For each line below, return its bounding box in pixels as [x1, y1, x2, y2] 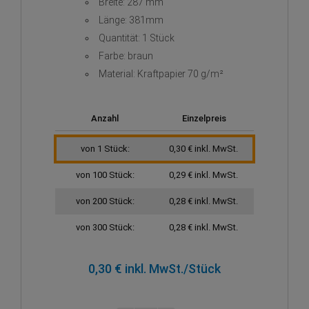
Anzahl [90, 113, 119, 124]
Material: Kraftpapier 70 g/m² [99, 68, 223, 80]
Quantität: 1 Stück [99, 32, 175, 44]
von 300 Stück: [76, 222, 135, 233]
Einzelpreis [181, 113, 226, 124]
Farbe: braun [99, 50, 153, 62]
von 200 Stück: [76, 196, 135, 207]
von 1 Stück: [81, 143, 130, 154]
